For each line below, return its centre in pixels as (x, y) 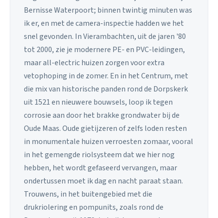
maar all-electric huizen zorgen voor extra (94, 63)
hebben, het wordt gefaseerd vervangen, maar (100, 168)
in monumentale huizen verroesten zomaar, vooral (109, 141)
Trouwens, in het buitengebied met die (88, 194)
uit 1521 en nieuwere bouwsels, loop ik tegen (98, 102)
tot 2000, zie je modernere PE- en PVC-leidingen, (104, 49)
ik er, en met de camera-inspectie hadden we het (104, 23)
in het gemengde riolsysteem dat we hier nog (99, 154)
